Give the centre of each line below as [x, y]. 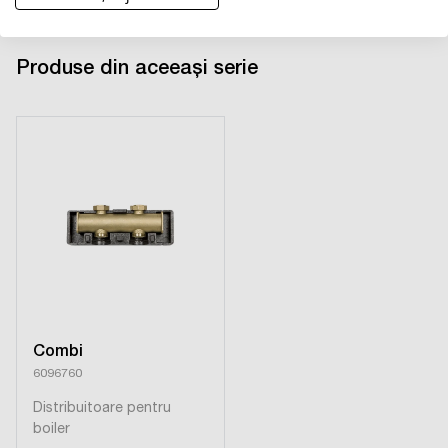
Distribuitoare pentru [102, 408]
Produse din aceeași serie [137, 69]
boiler [51, 429]
